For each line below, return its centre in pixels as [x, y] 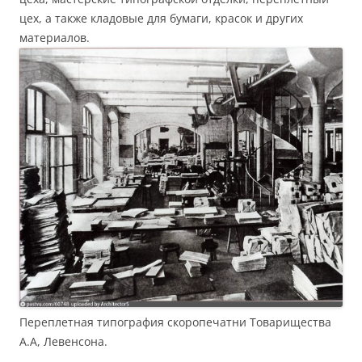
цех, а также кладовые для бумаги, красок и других [161, 18]
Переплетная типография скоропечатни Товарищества [175, 322]
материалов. [55, 37]
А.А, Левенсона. [63, 341]
